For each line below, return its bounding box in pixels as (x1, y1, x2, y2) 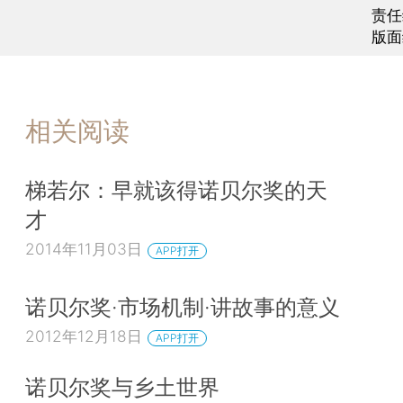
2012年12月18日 (25, 326, 142, 345)
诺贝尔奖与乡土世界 (25, 373, 219, 401)
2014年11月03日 (25, 239, 142, 259)
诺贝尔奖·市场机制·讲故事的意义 (25, 293, 340, 321)
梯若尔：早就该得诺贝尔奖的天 (25, 176, 327, 204)
